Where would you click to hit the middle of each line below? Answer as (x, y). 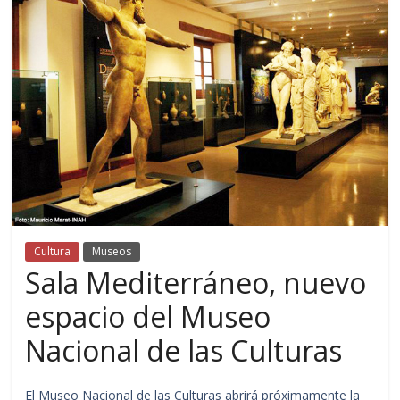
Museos (112, 251)
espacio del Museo (148, 316)
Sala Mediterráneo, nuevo (196, 282)
